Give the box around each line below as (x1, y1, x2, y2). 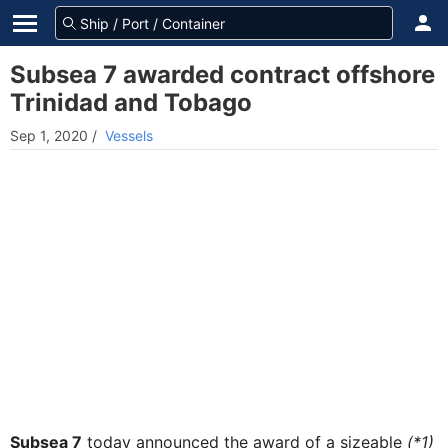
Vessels (105, 127, 153, 144)
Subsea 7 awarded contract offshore (10, 60, 435, 89)
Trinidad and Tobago (10, 88, 252, 117)
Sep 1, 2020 (10, 127, 88, 144)
